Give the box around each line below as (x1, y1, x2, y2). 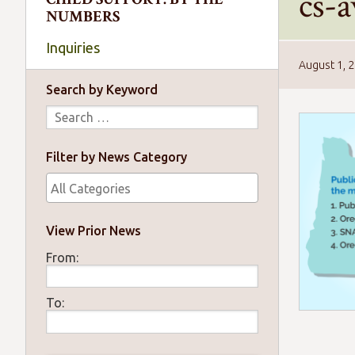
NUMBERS (46, 6, 120, 27)
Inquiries (46, 40, 100, 55)
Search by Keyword (46, 82, 158, 97)
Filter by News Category (46, 149, 188, 164)
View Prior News (46, 223, 142, 238)
